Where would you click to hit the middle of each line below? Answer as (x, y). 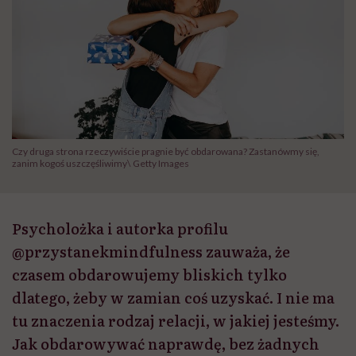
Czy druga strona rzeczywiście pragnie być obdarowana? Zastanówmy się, (166, 152)
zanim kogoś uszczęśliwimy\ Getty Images (101, 164)
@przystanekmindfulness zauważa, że (151, 252)
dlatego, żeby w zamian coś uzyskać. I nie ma (173, 298)
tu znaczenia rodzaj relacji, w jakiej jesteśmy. (176, 321)
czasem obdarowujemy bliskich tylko (149, 275)
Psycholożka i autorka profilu (120, 229)
